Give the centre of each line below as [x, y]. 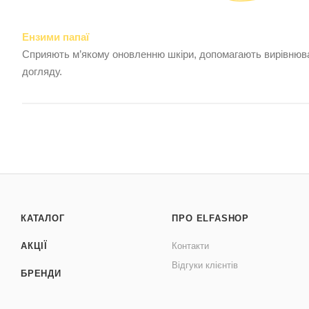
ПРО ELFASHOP [210, 219]
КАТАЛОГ [43, 219]
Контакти [191, 246]
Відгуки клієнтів [205, 266]
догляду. [42, 72]
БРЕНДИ [41, 274]
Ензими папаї [56, 37]
